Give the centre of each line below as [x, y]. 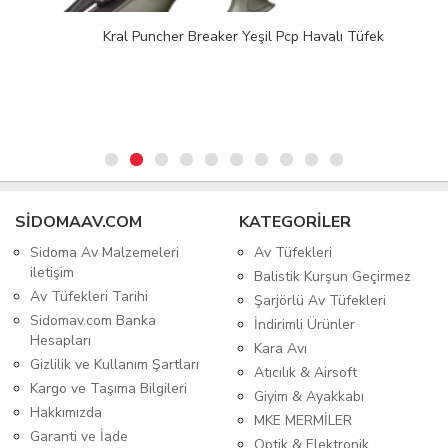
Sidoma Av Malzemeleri [104, 253]
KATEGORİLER [295, 222]
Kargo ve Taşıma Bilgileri [108, 389]
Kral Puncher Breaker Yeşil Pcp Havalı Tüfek [224, 37]
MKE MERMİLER [303, 421]
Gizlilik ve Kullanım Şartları [114, 365]
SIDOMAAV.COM [78, 222]
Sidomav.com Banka [93, 321]
